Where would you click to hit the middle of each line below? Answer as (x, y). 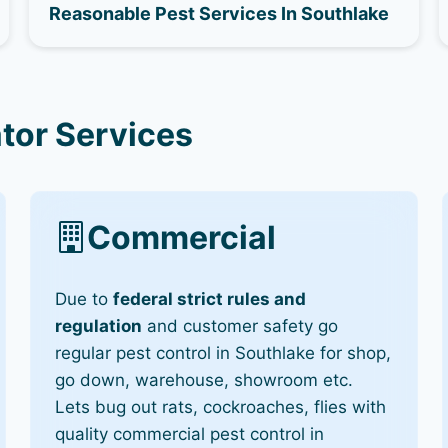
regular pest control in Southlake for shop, (223, 352)
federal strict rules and (210, 298)
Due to (84, 298)
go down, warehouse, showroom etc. (204, 379)
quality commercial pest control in (190, 433)
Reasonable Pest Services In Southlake (219, 13)
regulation (99, 325)
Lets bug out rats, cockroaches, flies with (221, 406)
